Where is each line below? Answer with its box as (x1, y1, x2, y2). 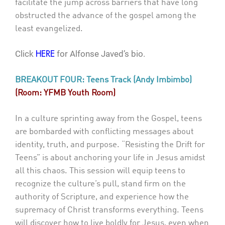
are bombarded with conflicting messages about (15, 128, 194, 136)
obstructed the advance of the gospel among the (15, 11, 196, 20)
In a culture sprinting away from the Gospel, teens (15, 115, 202, 123)
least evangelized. (15, 24, 83, 33)
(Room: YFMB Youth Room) (15, 88, 116, 97)
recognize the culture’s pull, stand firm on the (15, 180, 186, 188)
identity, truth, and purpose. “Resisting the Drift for (15, 141, 205, 149)
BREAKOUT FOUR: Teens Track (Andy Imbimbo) (15, 75, 192, 84)
